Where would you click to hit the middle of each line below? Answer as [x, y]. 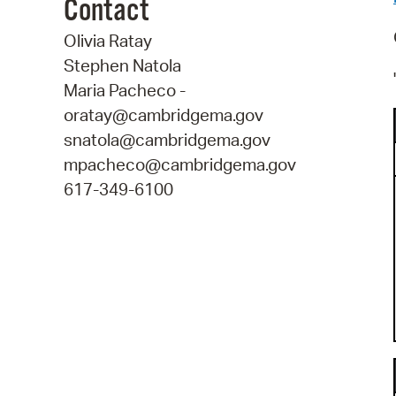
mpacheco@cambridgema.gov [180, 165]
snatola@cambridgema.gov [167, 140]
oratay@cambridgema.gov [164, 115]
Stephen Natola [122, 66]
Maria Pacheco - [125, 91]
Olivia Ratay [108, 41]
